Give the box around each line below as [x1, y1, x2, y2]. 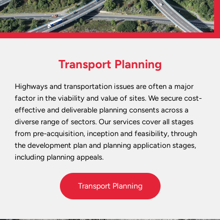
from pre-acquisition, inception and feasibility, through [15, 129, 197, 138]
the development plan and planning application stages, [15, 141, 196, 150]
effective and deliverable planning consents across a [15, 106, 189, 115]
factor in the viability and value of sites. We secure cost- [15, 94, 202, 103]
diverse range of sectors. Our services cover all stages [15, 117, 193, 127]
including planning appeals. [15, 153, 104, 162]
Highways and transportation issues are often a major [15, 82, 193, 91]
